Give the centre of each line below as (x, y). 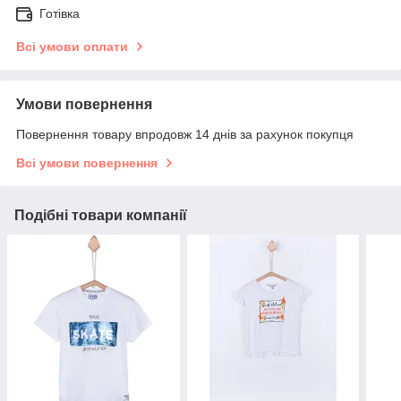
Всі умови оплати (72, 47)
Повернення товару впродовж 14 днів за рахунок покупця (185, 135)
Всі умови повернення (87, 163)
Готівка (60, 14)
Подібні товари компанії (101, 216)
